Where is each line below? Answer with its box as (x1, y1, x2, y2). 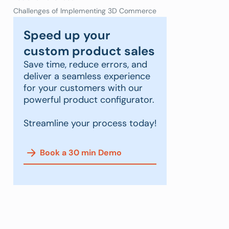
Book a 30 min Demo (40, 147, 122, 158)
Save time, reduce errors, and (24, 58, 147, 71)
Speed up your (24, 27, 110, 43)
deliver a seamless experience (24, 70, 150, 82)
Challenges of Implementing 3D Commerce (13, 6, 158, 15)
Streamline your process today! (24, 117, 156, 129)
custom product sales (24, 42, 155, 59)
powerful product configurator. (24, 93, 154, 106)
